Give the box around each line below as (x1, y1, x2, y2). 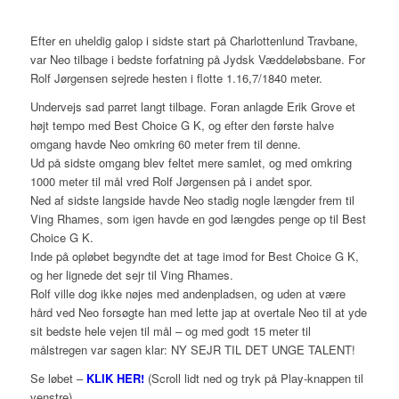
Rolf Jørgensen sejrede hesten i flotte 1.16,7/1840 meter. (29, 69, 322, 87)
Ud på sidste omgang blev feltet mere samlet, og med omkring (29, 154, 352, 172)
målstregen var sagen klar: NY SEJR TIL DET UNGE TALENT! (29, 341, 355, 359)
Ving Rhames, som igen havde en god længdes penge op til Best (29, 210, 366, 228)
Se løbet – (29, 370, 86, 387)
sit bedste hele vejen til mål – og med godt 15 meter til (29, 322, 311, 340)
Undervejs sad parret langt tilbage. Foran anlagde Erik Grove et (29, 98, 355, 116)
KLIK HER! (85, 370, 144, 387)
